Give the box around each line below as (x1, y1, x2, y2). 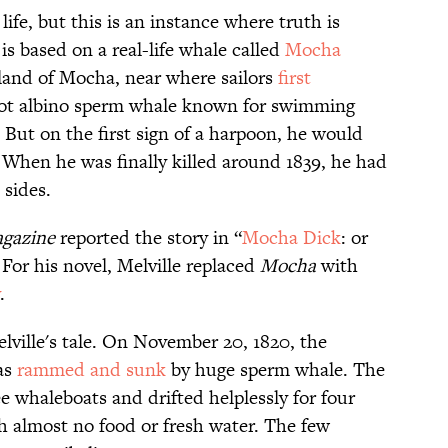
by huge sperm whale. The (166, 356, 385, 384)
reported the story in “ (55, 224, 242, 252)
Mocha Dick (242, 224, 341, 252)
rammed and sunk (17, 356, 166, 384)
